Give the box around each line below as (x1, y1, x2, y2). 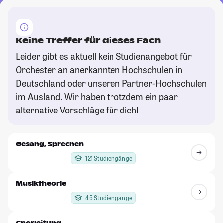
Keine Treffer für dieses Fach (16, 35, 161, 46)
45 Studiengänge (85, 193, 132, 202)
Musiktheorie (16, 179, 66, 188)
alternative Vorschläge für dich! (16, 104, 139, 116)
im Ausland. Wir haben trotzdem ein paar (16, 90, 178, 103)
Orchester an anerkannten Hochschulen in (16, 63, 182, 76)
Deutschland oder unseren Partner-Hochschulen (16, 77, 207, 89)
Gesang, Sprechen (16, 140, 84, 148)
